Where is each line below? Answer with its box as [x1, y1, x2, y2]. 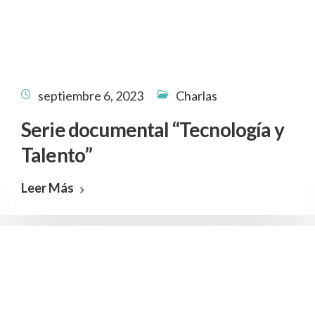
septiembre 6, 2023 [38, 88, 143, 103]
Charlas [176, 88, 217, 103]
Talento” [21, 143, 93, 167]
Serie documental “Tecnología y [21, 117, 284, 141]
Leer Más [21, 180, 74, 195]
